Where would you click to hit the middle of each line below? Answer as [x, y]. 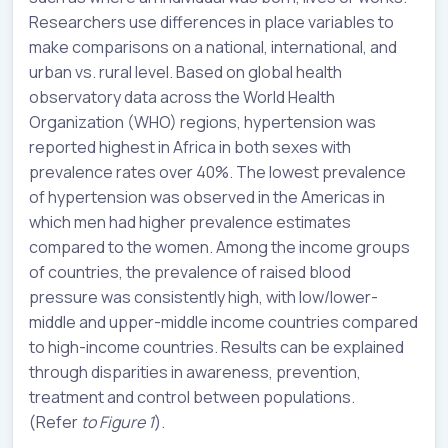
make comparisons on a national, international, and [213, 47]
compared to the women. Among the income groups [219, 247]
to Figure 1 [117, 422]
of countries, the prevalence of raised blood [190, 272]
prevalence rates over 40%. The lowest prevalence [217, 172]
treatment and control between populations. [192, 397]
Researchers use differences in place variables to [211, 22]
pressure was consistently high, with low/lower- [203, 297]
